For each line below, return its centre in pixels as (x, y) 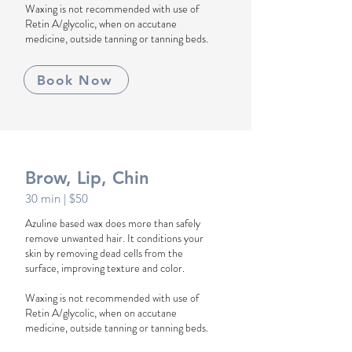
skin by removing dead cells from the (104, 253)
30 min (44, 198)
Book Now (75, 80)
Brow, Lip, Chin (87, 178)
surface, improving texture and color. (105, 268)
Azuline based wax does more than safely (113, 223)
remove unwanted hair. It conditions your (114, 238)
